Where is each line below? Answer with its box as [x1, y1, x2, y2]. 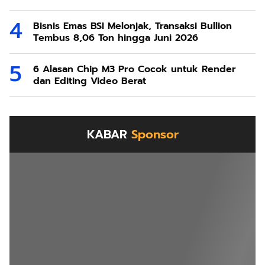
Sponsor [131, 125, 179, 144]
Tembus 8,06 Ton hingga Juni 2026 [33, 31, 198, 46]
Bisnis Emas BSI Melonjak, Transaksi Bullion [33, 19, 232, 34]
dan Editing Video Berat [33, 74, 146, 89]
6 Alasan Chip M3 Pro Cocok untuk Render [33, 62, 236, 77]
